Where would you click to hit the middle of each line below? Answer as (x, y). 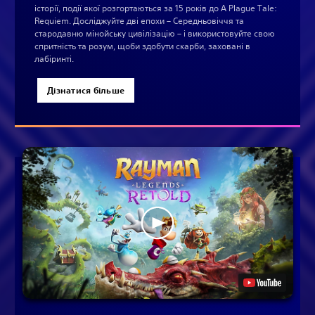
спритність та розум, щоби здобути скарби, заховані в (142, 46)
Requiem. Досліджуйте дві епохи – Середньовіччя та (139, 20)
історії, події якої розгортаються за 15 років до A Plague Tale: (156, 8)
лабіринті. (54, 58)
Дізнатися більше (86, 90)
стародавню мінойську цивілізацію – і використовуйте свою (155, 33)
